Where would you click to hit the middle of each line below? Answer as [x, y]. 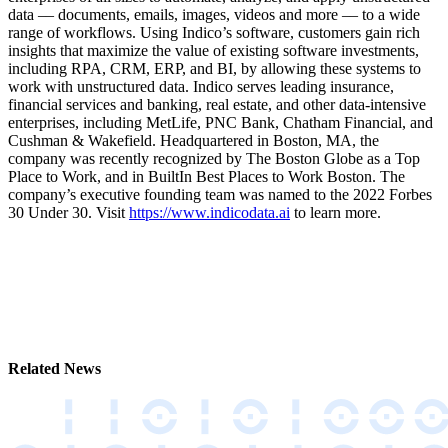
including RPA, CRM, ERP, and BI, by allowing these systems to [214, 69]
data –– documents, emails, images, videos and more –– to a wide [214, 15]
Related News [54, 368]
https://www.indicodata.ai [209, 213]
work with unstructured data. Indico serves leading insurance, [201, 87]
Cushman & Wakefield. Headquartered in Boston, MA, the [193, 141]
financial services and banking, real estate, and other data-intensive [217, 105]
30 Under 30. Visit [68, 213]
